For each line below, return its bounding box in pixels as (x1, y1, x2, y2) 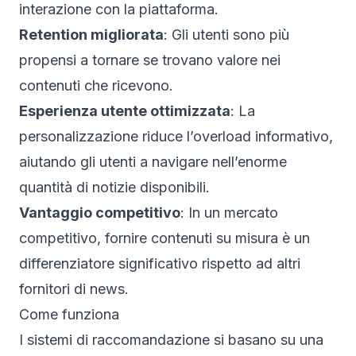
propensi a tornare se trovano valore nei (19, 51, 281, 68)
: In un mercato (180, 203, 278, 221)
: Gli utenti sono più (164, 25, 289, 43)
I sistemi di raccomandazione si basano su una (19, 331, 323, 348)
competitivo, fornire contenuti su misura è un (19, 229, 310, 246)
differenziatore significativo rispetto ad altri (19, 254, 300, 272)
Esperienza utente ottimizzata (19, 102, 230, 119)
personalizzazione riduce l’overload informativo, (19, 127, 333, 145)
